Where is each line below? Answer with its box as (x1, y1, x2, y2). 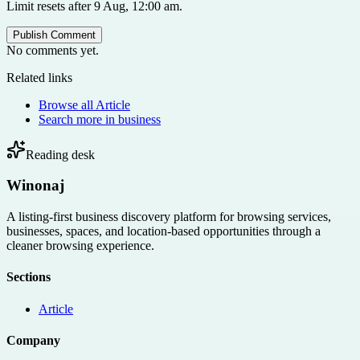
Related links (6, 70, 72, 84)
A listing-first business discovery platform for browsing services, (6, 210, 331, 224)
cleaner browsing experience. (6, 239, 154, 253)
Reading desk (26, 147, 95, 162)
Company (6, 333, 60, 347)
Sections (6, 270, 51, 284)
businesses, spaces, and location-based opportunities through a (6, 224, 321, 239)
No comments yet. (6, 43, 99, 57)
